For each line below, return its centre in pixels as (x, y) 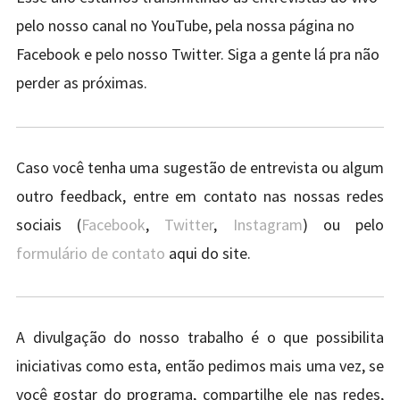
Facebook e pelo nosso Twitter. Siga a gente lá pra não (197, 54)
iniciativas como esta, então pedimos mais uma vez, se (200, 365)
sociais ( (49, 224)
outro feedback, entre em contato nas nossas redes (200, 196)
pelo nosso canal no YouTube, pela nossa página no (185, 26)
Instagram (267, 224)
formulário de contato (90, 253)
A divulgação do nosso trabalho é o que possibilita (200, 337)
